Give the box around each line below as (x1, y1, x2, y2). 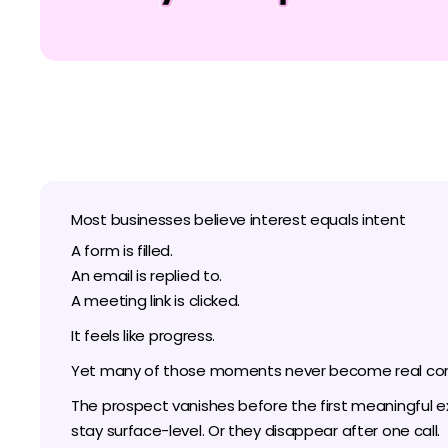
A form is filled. (71, 240, 173, 261)
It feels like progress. (71, 325, 216, 346)
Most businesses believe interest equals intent (71, 209, 406, 230)
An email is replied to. (71, 265, 223, 286)
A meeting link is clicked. (71, 290, 241, 311)
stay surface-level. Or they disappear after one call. (71, 420, 441, 441)
